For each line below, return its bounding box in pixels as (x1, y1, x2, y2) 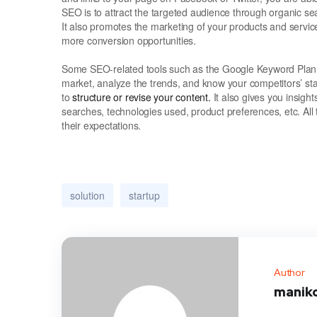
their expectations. (62, 117, 142, 132)
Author (274, 265, 305, 279)
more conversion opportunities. (62, 33, 197, 47)
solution (70, 188, 105, 202)
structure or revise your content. (72, 89, 211, 104)
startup (129, 188, 160, 202)
